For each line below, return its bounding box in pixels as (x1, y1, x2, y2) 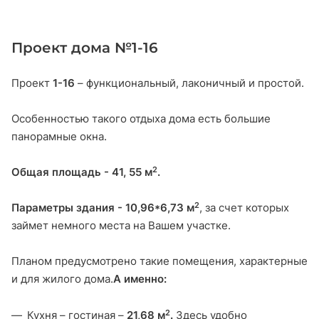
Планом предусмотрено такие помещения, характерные (11, 254, 308, 268)
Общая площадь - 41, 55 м (11, 165, 152, 179)
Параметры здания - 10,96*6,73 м (11, 201, 194, 215)
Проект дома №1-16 (11, 39, 158, 57)
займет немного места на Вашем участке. (11, 219, 231, 233)
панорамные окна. (11, 130, 107, 144)
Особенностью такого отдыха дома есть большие (11, 112, 271, 126)
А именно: (113, 272, 167, 286)
